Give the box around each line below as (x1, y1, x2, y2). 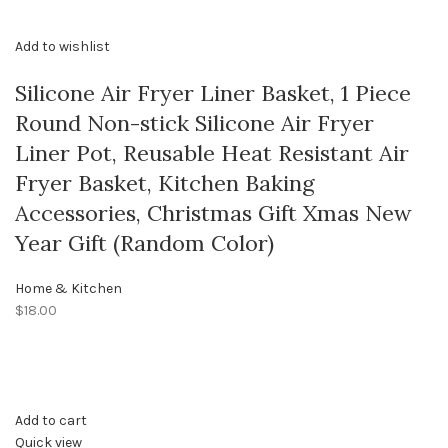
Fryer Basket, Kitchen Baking (15, 169, 315, 198)
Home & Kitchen (15, 280, 122, 298)
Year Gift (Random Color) (15, 229, 274, 258)
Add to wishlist (15, 38, 110, 56)
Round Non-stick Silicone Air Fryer (15, 109, 374, 138)
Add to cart (15, 412, 87, 430)
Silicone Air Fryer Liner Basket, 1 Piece (15, 79, 411, 108)
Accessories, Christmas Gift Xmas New (15, 199, 412, 228)
